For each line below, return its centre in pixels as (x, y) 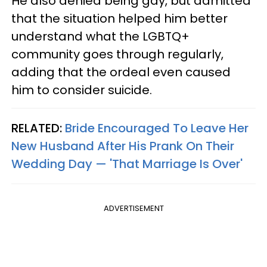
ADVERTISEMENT (133, 208)
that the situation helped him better (119, 18)
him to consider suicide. (82, 90)
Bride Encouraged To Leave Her (157, 128)
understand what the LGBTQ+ (100, 36)
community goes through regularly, (117, 54)
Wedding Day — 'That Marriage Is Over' (127, 164)
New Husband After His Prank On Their (123, 146)
